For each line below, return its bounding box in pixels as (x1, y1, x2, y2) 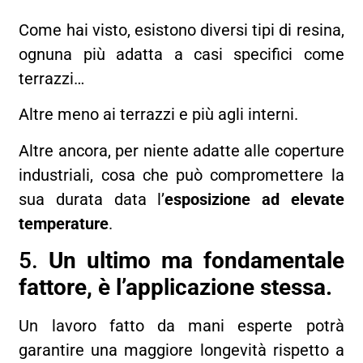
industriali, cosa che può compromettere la (19, 164, 344, 185)
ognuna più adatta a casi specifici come (19, 44, 344, 64)
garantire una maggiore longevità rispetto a (19, 340, 344, 361)
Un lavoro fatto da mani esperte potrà (19, 316, 344, 336)
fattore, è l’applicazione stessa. (19, 274, 333, 301)
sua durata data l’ (19, 189, 165, 209)
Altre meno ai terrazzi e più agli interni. (19, 105, 299, 125)
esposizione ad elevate (164, 189, 344, 209)
